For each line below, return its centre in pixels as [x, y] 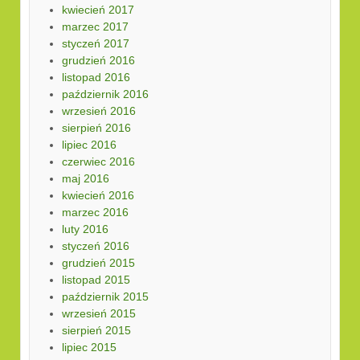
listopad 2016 [96, 78]
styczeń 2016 [96, 246]
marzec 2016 [95, 213]
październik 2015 [105, 297]
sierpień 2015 [96, 331]
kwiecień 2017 [98, 10]
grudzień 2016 [98, 61]
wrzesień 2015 [99, 314]
